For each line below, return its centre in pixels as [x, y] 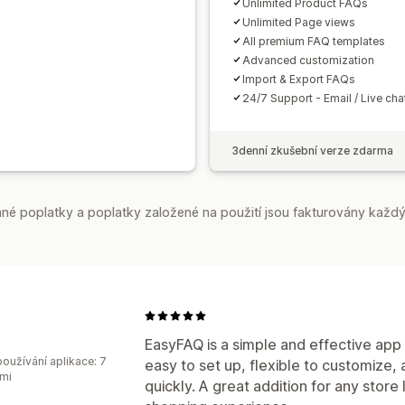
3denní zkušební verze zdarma [312, 150]
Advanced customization [308, 60]
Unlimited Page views [299, 22]
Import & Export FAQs [299, 79]
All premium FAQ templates [314, 41]
